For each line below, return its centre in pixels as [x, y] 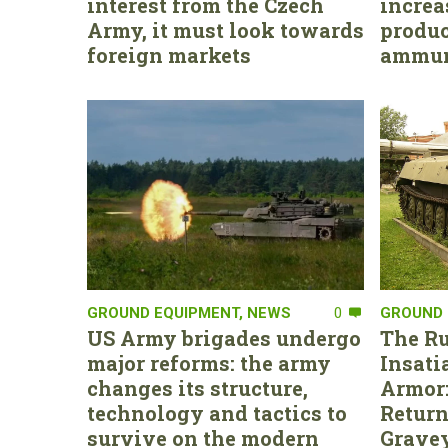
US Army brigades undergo [224, 338]
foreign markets [169, 55]
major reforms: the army [209, 363]
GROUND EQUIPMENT [163, 313]
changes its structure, [197, 388]
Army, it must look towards [225, 30]
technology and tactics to [217, 413]
